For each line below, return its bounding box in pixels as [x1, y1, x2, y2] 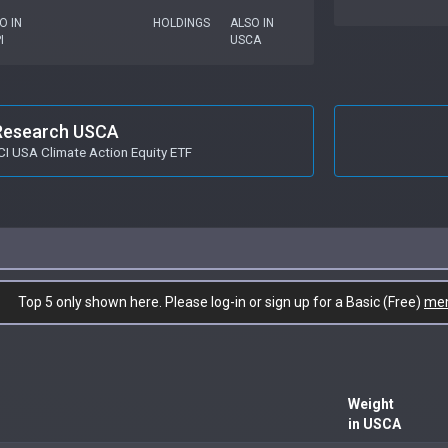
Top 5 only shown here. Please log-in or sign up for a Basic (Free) [18, 293, 424, 310]
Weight [348, 395, 394, 412]
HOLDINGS [152, 15, 210, 30]
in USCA [348, 415, 401, 432]
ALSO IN [230, 15, 275, 30]
